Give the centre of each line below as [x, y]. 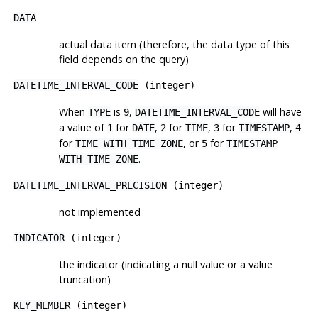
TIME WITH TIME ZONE [129, 143]
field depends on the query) [124, 59]
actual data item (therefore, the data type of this [174, 44]
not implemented [99, 212]
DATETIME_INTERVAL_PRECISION [90, 185]
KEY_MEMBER [42, 305]
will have [280, 111]
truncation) [84, 279]
